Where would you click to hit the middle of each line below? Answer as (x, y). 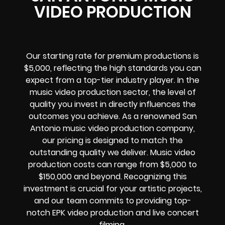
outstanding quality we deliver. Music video (113, 152)
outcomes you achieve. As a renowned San (113, 116)
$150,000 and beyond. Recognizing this (113, 176)
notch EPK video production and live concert (113, 212)
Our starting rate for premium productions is (113, 56)
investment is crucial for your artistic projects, (113, 188)
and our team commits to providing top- (113, 200)
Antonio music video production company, (113, 128)
